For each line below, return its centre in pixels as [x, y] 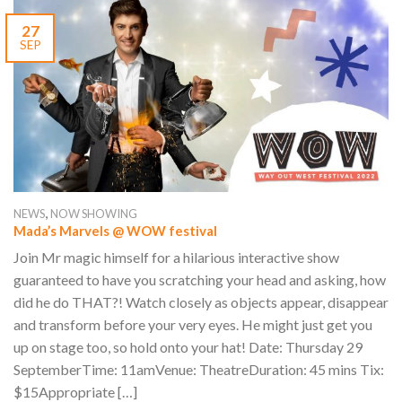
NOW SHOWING [94, 214]
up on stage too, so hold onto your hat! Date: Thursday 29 [188, 346]
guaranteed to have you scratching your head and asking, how [200, 279]
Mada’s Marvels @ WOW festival [115, 231]
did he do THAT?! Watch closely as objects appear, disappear [201, 301]
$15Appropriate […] [75, 391]
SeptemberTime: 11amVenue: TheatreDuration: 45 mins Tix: [199, 369]
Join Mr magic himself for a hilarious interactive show [176, 257]
